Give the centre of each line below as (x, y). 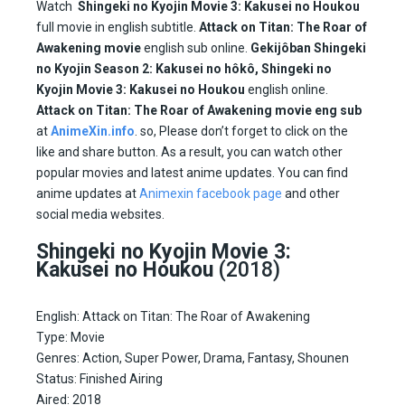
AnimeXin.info (93, 132)
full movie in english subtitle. (118, 28)
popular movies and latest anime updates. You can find (192, 173)
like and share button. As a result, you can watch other (189, 152)
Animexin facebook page (211, 194)
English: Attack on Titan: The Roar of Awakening (173, 317)
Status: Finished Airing (99, 379)
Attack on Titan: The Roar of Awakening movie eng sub (199, 111)
